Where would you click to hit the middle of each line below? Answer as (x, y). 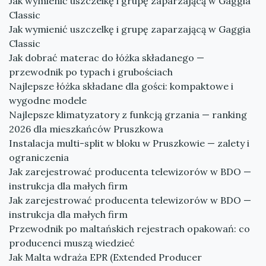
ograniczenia (39, 157)
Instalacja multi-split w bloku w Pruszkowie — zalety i (129, 143)
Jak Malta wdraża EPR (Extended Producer (105, 257)
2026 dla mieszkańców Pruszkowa (86, 129)
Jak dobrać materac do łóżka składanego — (107, 58)
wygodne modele (48, 100)
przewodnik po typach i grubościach (91, 72)
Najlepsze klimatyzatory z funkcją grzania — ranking (128, 115)
